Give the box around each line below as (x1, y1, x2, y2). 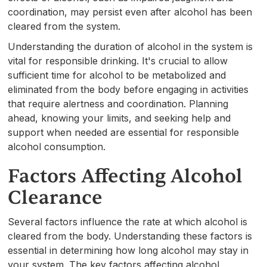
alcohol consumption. (8, 140, 106, 153)
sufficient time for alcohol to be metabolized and (8, 69, 226, 81)
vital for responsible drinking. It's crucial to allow (8, 54, 228, 67)
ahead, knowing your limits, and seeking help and (8, 111, 231, 124)
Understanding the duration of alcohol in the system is (8, 40, 253, 52)
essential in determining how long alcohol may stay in (8, 244, 249, 256)
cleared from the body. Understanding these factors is (8, 229, 253, 242)
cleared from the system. (8, 20, 121, 32)
